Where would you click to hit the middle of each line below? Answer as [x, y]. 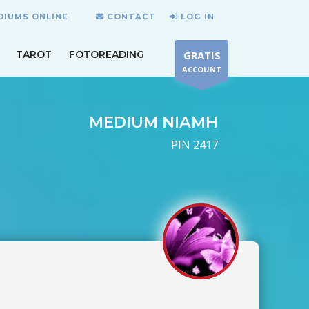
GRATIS [202, 55]
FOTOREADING [107, 54]
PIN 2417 [195, 145]
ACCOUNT [202, 69]
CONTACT [131, 16]
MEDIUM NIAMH [153, 122]
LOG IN [198, 16]
